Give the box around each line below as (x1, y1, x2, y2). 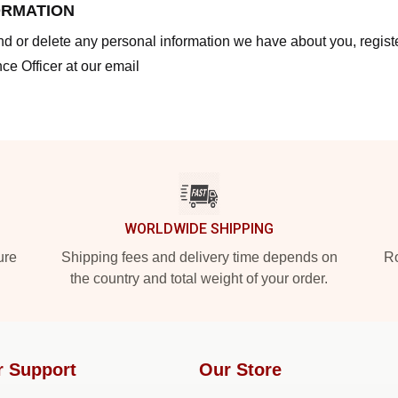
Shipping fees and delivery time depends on (60, 249, 338, 265)
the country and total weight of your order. (70, 270, 328, 286)
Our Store (199, 359, 282, 379)
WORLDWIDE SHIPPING (124, 219, 274, 237)
